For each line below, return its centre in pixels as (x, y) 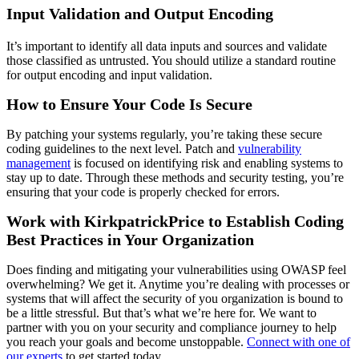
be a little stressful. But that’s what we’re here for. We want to (161, 313)
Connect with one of (298, 341)
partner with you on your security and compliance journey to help (171, 327)
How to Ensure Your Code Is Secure (129, 105)
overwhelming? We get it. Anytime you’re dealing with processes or (178, 284)
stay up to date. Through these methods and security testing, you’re (175, 177)
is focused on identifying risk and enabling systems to (207, 163)
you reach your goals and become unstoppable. (127, 341)
